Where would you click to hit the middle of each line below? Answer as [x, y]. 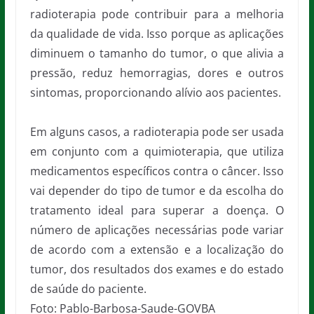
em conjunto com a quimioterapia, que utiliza [157, 152]
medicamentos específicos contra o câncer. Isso [157, 171]
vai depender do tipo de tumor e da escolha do [157, 191]
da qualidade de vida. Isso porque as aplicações [157, 34]
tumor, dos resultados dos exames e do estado [157, 269]
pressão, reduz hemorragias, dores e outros [157, 73]
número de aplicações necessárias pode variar [157, 230]
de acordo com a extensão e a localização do [157, 250]
